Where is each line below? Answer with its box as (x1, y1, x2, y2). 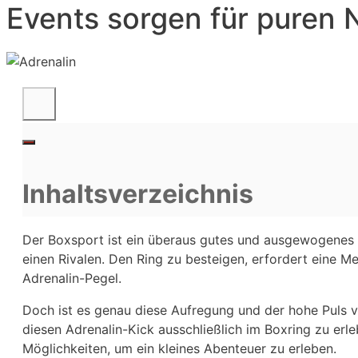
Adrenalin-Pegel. (22, 269, 121, 286)
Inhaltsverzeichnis (22, 177, 253, 209)
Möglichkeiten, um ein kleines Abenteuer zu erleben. (22, 340, 336, 356)
